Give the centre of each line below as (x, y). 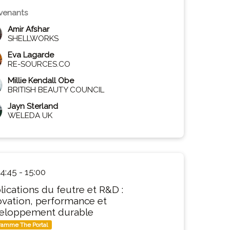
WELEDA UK (30, 116)
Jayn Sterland (33, 106)
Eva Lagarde (31, 55)
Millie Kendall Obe (41, 81)
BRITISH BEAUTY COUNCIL (56, 90)
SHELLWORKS (33, 39)
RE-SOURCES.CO (39, 64)
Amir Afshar (29, 29)
